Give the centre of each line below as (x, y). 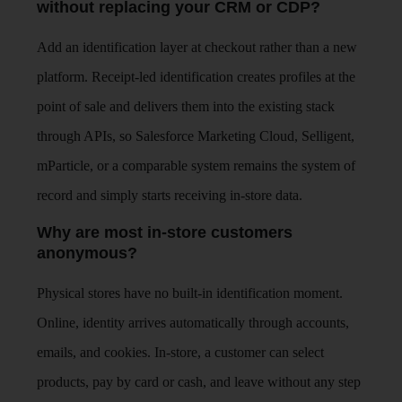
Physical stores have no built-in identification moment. (190, 293)
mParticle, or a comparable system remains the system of (197, 165)
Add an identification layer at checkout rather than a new (197, 47)
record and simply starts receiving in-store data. (170, 195)
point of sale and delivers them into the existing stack (186, 106)
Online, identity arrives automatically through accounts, (193, 322)
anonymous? (87, 253)
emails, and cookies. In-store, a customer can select (181, 352)
